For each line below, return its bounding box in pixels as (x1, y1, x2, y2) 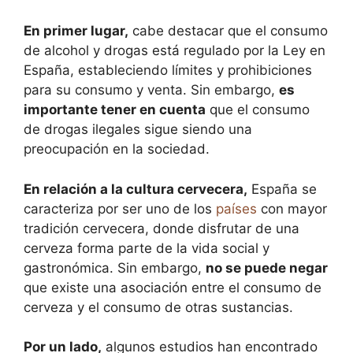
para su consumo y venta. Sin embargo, (24, 82, 279, 98)
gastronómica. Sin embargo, (24, 259, 206, 276)
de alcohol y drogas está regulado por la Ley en (24, 43, 325, 58)
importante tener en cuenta (24, 102, 206, 117)
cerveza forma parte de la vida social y (24, 240, 269, 256)
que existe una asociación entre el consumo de (24, 279, 321, 295)
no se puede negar (206, 259, 328, 276)
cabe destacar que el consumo (128, 23, 328, 39)
